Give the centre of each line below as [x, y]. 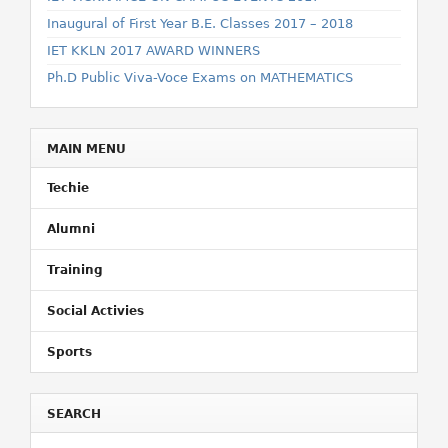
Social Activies [95, 311]
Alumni [71, 229]
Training [75, 270]
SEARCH [74, 414]
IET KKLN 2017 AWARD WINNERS [153, 50]
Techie [68, 188]
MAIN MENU [86, 149]
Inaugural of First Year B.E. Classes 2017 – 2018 [200, 23]
